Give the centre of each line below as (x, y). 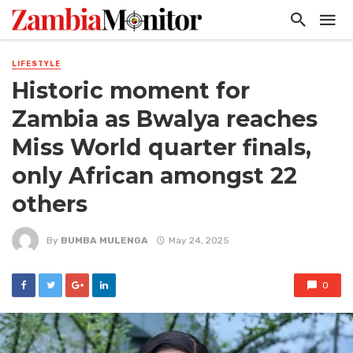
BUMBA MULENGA (104, 240)
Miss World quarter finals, (162, 148)
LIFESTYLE (36, 64)
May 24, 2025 (199, 240)
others (50, 204)
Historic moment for (131, 91)
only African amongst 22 (154, 176)
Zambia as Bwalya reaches (165, 119)
